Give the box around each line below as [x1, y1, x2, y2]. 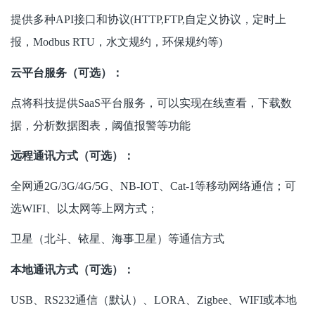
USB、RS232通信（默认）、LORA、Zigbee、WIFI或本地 [11, 293, 297, 306]
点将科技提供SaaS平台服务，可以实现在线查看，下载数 [11, 96, 292, 109]
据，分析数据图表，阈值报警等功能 [11, 119, 191, 131]
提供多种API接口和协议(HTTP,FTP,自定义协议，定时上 [11, 13, 286, 26]
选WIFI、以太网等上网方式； [11, 202, 158, 215]
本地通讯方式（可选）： [11, 263, 134, 276]
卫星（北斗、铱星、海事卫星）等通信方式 [11, 233, 224, 245]
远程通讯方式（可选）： [11, 149, 134, 162]
